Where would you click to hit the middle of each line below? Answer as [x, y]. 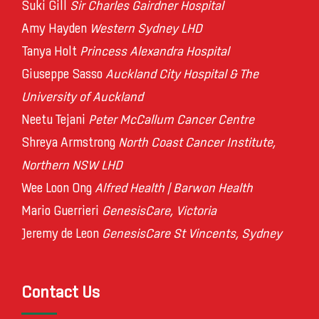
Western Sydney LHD [146, 30]
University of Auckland [82, 98]
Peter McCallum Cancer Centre [171, 121]
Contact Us [61, 293]
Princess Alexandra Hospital [155, 52]
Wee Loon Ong [58, 189]
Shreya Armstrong [70, 143]
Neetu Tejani [55, 121]
